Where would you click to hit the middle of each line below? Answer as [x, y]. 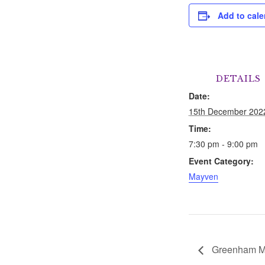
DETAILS [238, 79]
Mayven [203, 176]
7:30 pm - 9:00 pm [223, 144]
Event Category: [221, 161]
